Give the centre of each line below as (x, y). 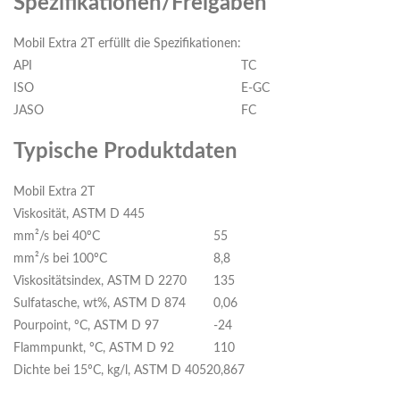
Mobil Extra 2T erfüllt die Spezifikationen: (127, 44)
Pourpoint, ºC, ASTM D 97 (86, 326)
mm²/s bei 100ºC (60, 259)
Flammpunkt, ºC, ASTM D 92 (94, 349)
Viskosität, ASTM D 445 (79, 215)
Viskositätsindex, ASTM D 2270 (100, 282)
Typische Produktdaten (125, 152)
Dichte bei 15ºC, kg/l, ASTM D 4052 (113, 371)
